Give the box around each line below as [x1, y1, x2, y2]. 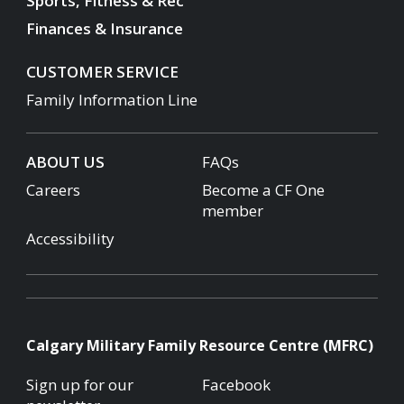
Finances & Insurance [26, 17, 183, 39]
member [202, 199, 263, 221]
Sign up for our [26, 374, 133, 396]
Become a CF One [202, 179, 325, 200]
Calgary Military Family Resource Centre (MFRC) [26, 335, 373, 356]
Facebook [202, 374, 271, 396]
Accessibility [26, 227, 115, 249]
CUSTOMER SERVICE [26, 60, 179, 82]
